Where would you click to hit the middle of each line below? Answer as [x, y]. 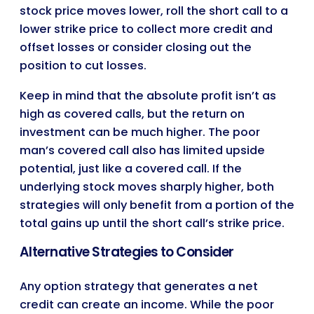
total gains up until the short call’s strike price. [152, 223]
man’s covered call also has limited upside [142, 150]
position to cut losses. [83, 66]
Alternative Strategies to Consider [127, 252]
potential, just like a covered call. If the [131, 168]
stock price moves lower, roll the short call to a [154, 11]
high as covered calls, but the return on [132, 114]
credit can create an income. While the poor [147, 304]
